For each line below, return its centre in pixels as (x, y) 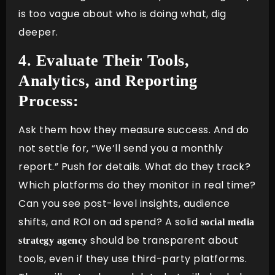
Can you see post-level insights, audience (124, 204)
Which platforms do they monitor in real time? (137, 185)
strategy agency (53, 241)
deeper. (42, 32)
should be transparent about (163, 241)
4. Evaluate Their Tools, (104, 61)
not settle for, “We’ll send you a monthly (121, 149)
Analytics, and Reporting (108, 81)
